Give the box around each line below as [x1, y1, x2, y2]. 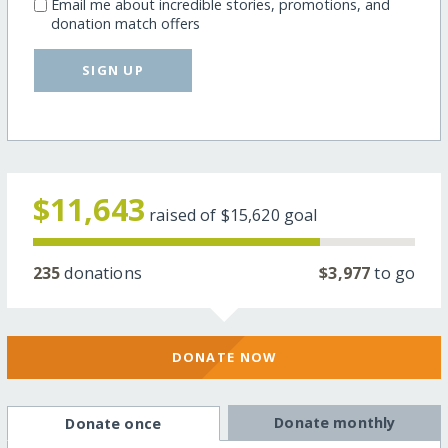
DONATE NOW [171, 348, 277, 367]
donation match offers [50, 13, 200, 33]
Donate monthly [274, 412, 396, 432]
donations [60, 261, 142, 284]
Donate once [65, 413, 161, 433]
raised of [149, 203, 221, 226]
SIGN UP [82, 60, 145, 79]
